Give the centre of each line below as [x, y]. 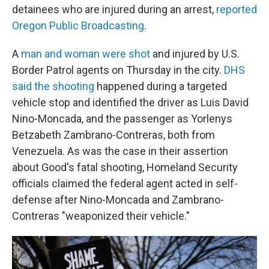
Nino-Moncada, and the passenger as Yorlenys [122, 119]
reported [237, 9]
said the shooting [53, 86]
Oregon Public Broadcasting [78, 26]
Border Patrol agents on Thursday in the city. [118, 70]
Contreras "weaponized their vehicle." [101, 216]
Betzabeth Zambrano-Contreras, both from [113, 135]
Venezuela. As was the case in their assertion [120, 151]
